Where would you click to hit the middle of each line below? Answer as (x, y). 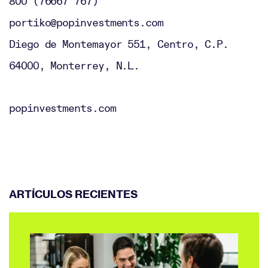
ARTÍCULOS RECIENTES (73, 194)
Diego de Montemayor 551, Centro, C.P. (119, 44)
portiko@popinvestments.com (86, 22)
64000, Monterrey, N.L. (74, 65)
